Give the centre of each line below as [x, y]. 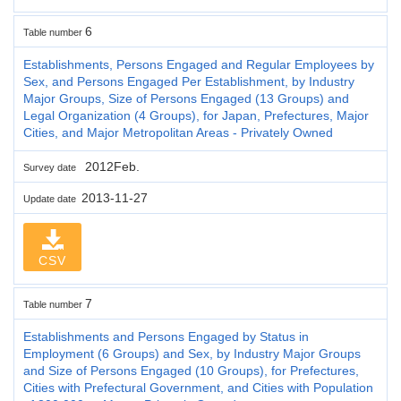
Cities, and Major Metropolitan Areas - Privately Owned [178, 132]
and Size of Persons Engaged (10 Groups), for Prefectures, [191, 370]
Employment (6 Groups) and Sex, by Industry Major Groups [192, 353]
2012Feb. [111, 166]
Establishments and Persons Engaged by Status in [166, 336]
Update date [52, 198]
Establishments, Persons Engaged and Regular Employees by [199, 64]
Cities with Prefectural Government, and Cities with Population [198, 387]
